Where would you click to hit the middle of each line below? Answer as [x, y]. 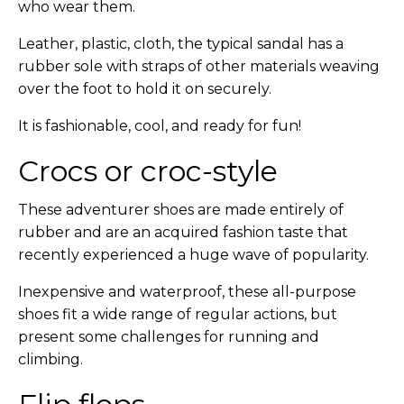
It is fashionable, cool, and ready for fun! [160, 126]
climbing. [50, 359]
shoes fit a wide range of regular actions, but [178, 314]
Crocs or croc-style [148, 171]
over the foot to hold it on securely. [145, 89]
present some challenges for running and [169, 337]
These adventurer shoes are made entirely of [181, 210]
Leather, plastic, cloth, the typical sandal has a [181, 44]
